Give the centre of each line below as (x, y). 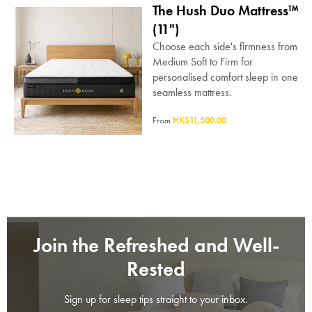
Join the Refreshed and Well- (156, 246)
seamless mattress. (192, 92)
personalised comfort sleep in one (225, 77)
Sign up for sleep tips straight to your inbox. (156, 299)
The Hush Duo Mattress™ (225, 10)
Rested (156, 270)
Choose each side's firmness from (225, 46)
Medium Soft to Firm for (202, 62)
